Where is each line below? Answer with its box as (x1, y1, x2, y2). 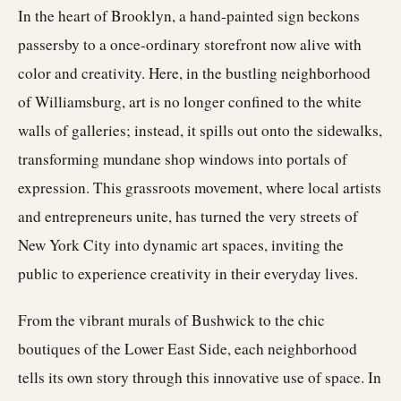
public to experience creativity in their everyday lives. (18, 263, 358, 284)
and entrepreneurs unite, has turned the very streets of (18, 206, 358, 226)
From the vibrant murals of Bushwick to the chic (18, 310, 325, 330)
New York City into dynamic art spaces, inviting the (18, 235, 344, 255)
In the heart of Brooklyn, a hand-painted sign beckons (18, 5, 360, 26)
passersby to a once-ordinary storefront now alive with (18, 34, 362, 55)
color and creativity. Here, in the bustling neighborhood (18, 63, 371, 83)
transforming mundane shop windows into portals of (18, 149, 347, 169)
